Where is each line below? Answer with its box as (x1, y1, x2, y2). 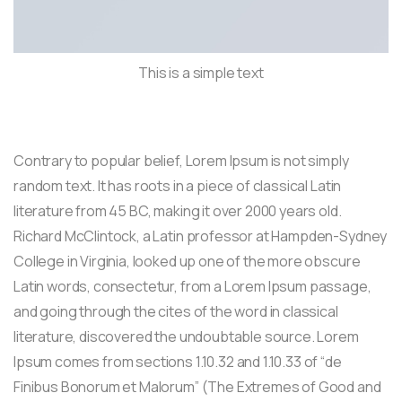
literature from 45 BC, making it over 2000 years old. (13, 200, 342, 221)
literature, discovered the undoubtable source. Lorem (13, 326, 359, 346)
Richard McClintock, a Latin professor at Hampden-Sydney (13, 225, 388, 246)
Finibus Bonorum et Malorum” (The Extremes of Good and (13, 376, 381, 397)
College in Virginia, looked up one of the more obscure (13, 250, 361, 271)
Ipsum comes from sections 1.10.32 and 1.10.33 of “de (13, 351, 342, 371)
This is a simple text (138, 62, 264, 83)
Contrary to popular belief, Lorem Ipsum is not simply (13, 150, 349, 170)
